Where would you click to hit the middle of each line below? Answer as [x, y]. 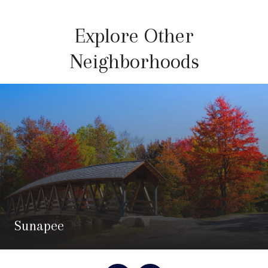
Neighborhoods [134, 61]
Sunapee [39, 225]
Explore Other [134, 35]
